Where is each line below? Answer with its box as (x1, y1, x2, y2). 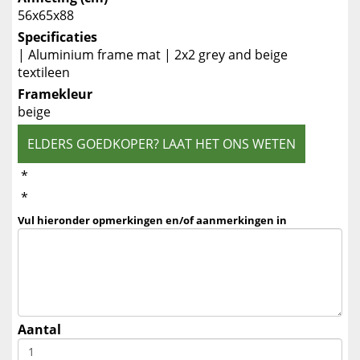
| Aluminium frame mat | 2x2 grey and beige (18, 46, 288, 63)
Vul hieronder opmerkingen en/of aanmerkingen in (18, 213, 287, 227)
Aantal (18, 321, 61, 338)
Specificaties (18, 28, 97, 46)
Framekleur (18, 85, 92, 103)
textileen (18, 63, 70, 81)
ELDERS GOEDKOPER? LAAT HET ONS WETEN (27, 135, 296, 153)
